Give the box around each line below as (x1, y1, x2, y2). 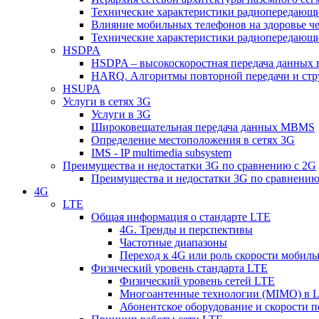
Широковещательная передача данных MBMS (91, 120, 315, 133)
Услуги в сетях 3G (63, 95, 151, 108)
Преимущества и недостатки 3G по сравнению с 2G (63, 159, 316, 172)
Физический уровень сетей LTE (120, 274, 275, 287)
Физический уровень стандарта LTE (91, 261, 268, 274)
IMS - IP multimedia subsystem (91, 146, 231, 159)
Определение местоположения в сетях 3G (91, 133, 295, 146)
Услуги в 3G (91, 108, 151, 120)
